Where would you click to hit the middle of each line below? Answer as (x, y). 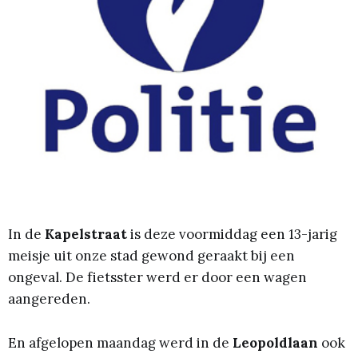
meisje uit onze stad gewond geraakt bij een (151, 256)
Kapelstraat (86, 235)
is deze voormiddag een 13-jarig (232, 235)
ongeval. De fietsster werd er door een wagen (157, 278)
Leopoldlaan (275, 342)
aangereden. (49, 299)
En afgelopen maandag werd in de (120, 342)
